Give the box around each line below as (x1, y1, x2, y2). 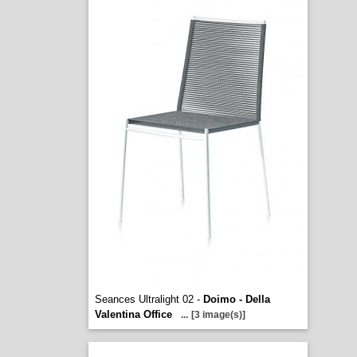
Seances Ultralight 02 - (94, 293, 203, 305)
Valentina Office (94, 308, 172, 320)
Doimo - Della (202, 293, 270, 305)
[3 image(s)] (190, 309, 245, 320)
